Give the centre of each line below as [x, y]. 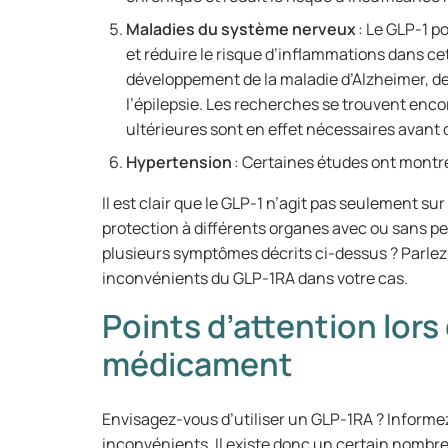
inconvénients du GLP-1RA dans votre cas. [258, 278]
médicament [197, 364]
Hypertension [179, 162]
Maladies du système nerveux [241, 29]
